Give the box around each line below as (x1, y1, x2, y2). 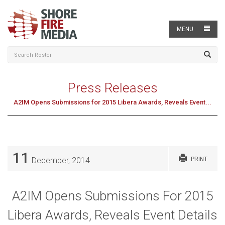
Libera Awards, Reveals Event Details (8, 207, 217, 222)
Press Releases (67, 80, 158, 95)
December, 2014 (30, 155, 90, 165)
